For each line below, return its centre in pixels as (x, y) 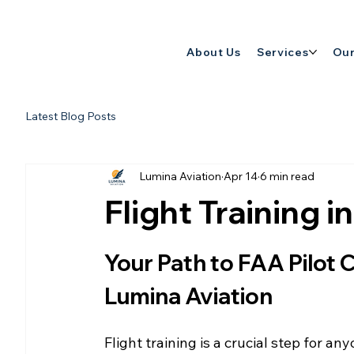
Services (282, 52)
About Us (214, 52)
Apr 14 (241, 177)
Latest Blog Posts (71, 116)
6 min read (287, 177)
